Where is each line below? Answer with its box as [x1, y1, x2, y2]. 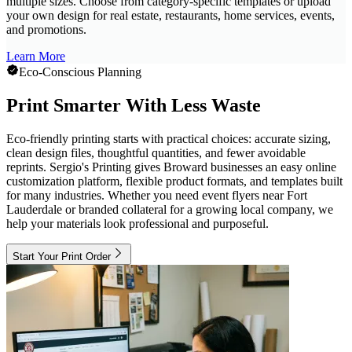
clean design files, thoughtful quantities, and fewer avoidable [6, 146, 306, 160]
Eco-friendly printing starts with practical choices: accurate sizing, [6, 132, 331, 146]
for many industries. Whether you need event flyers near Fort [6, 189, 307, 203]
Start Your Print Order [13, 251, 111, 263]
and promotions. [6, 23, 86, 37]
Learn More [6, 49, 65, 64]
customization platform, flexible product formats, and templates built [6, 174, 343, 189]
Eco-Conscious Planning [19, 65, 141, 79]
